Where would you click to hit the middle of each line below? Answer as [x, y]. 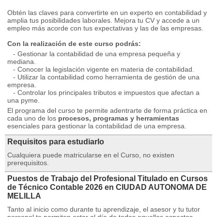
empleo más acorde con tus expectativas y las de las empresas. [105, 28]
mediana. [22, 62]
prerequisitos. [28, 163]
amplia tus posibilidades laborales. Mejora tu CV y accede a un [103, 20]
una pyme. [23, 100]
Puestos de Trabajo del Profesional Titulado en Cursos [108, 178]
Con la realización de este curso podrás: [74, 44]
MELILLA [24, 196]
